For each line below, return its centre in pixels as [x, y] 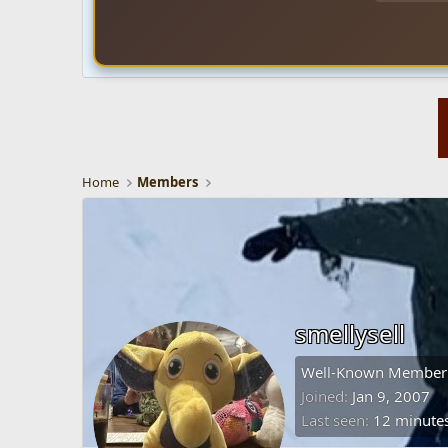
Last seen [333, 420]
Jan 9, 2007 [391, 396]
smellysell [350, 334]
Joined [322, 396]
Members [168, 182]
